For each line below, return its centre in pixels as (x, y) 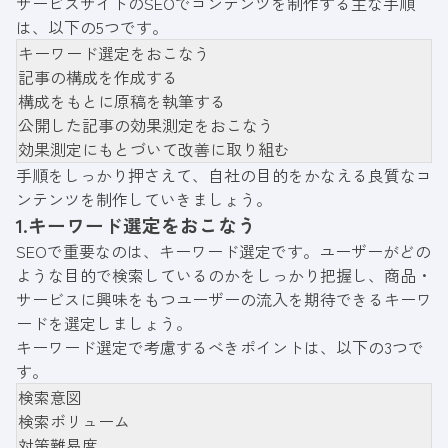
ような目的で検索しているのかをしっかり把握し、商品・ (224, 274)
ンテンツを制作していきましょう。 (144, 198)
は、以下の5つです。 (92, 26)
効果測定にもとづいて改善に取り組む (154, 148)
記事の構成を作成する (98, 76)
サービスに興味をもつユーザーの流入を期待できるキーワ (224, 298)
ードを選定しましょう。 (104, 322)
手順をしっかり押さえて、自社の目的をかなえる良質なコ (224, 174)
